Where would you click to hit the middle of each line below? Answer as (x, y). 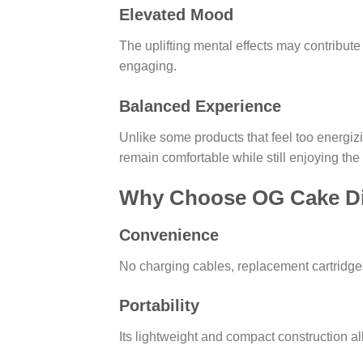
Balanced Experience (200, 107)
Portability (159, 306)
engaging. (148, 66)
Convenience (169, 235)
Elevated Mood (176, 15)
